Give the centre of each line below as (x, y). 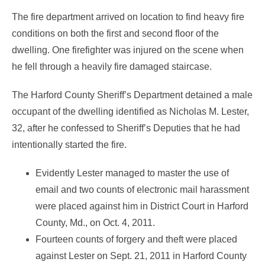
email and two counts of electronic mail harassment (142, 189)
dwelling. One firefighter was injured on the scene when (128, 50)
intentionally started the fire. (69, 144)
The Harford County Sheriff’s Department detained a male (132, 95)
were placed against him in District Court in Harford (142, 206)
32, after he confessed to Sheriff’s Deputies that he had (126, 128)
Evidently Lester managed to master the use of (132, 173)
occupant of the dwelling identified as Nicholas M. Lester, (130, 111)
